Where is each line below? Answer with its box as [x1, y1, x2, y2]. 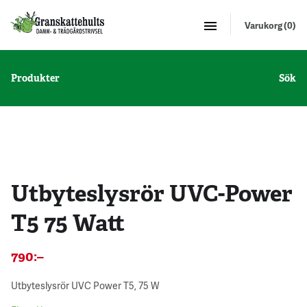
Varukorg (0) [245, 19, 296, 32]
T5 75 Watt [11, 207, 125, 238]
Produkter [11, 71, 60, 84]
